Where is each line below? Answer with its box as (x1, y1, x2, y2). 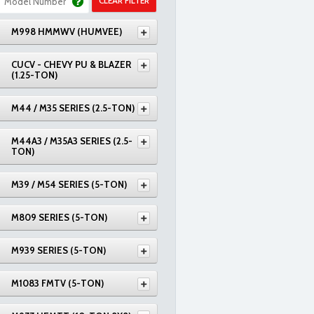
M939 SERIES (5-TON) (11, 245, 106, 256)
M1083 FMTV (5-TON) (11, 278, 104, 289)
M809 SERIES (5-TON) (11, 212, 107, 223)
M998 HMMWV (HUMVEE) (11, 26, 122, 37)
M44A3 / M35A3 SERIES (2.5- (11, 135, 132, 146)
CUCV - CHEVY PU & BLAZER (11, 59, 131, 70)
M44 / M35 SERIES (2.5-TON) (11, 102, 135, 114)
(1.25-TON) (11, 69, 57, 81)
